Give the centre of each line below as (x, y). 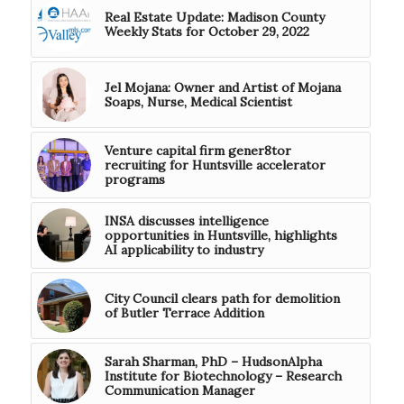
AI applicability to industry (185, 249)
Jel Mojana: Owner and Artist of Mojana (222, 87)
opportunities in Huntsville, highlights (220, 235)
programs (134, 179)
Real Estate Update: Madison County (214, 17)
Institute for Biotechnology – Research (223, 376)
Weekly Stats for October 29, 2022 (207, 31)
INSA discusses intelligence (186, 220)
